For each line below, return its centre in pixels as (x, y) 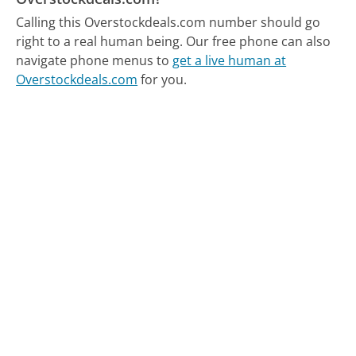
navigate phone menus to (95, 61)
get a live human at (230, 61)
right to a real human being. (100, 42)
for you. (163, 80)
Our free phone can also (259, 42)
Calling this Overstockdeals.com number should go (168, 23)
